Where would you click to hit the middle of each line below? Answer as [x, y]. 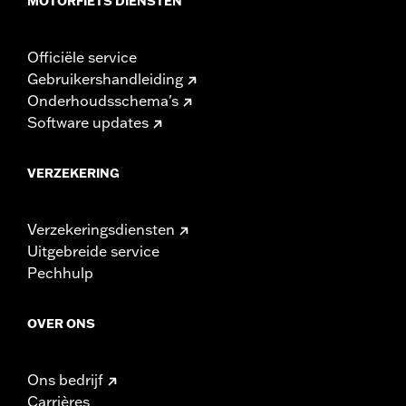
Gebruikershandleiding [105, 78]
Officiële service [82, 57]
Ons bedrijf [65, 379]
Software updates [88, 122]
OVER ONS [61, 323]
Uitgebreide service [93, 251]
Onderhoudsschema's [103, 100]
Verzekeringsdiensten [101, 229]
